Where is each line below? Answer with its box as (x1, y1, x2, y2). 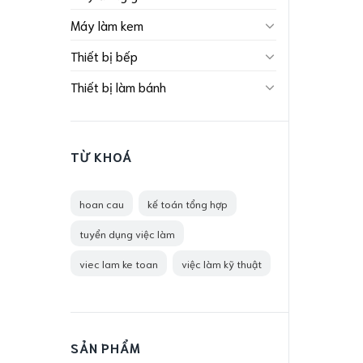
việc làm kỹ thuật (181, 257, 262, 270)
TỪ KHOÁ (70, 147, 132, 165)
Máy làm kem (70, 16, 143, 34)
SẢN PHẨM (70, 339, 141, 356)
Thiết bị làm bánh (70, 78, 166, 96)
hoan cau (79, 197, 124, 210)
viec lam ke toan (79, 257, 158, 270)
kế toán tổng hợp (147, 197, 228, 210)
